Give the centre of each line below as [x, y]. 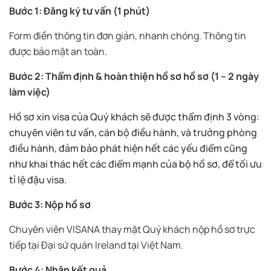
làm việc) [30, 92]
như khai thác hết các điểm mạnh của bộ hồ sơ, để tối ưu [135, 164]
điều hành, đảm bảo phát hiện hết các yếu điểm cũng [128, 149]
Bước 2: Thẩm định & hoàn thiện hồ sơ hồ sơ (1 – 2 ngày [134, 77]
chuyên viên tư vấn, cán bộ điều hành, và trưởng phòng [133, 133]
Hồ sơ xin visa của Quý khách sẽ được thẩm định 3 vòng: [134, 117]
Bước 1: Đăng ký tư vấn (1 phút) [80, 11]
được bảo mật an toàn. [58, 52]
